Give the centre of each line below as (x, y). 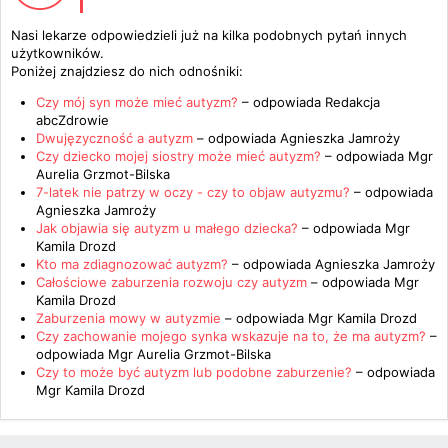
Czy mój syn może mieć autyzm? (139, 102)
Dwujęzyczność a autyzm (114, 138)
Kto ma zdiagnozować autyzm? (132, 264)
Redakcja (352, 102)
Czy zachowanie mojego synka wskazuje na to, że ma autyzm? (231, 336)
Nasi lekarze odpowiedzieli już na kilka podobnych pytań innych (209, 35)
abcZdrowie (72, 120)
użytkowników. (57, 53)
